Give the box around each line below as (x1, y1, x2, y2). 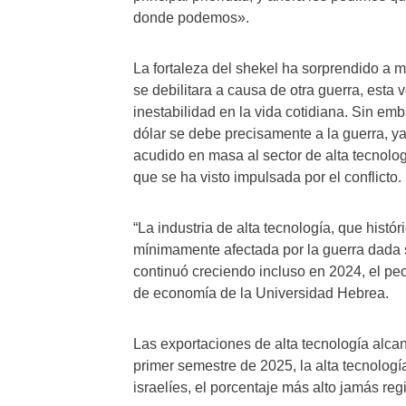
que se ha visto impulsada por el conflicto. (133, 169, 401, 185)
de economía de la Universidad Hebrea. (133, 285, 389, 301)
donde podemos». (133, 10, 249, 25)
